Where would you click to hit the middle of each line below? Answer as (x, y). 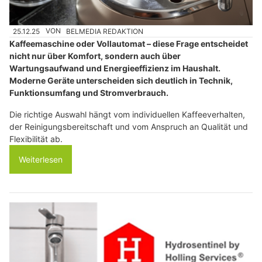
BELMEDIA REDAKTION (105, 31)
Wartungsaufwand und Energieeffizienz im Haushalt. (115, 68)
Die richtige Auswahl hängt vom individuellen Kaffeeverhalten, (127, 114)
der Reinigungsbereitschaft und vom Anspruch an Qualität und (129, 126)
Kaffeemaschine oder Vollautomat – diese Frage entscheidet (129, 43)
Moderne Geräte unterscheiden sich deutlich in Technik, (121, 80)
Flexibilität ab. (36, 139)
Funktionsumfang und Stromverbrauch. (89, 92)
